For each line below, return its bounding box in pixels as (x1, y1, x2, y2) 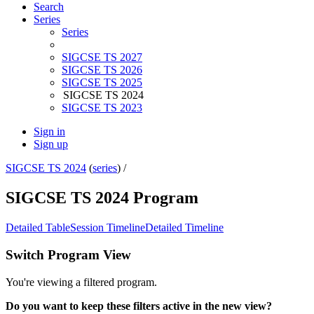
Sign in (34, 125, 65, 138)
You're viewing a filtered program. (6, 275, 157, 288)
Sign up (34, 138, 68, 151)
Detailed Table (6, 221, 70, 234)
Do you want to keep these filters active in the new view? (6, 299, 272, 312)
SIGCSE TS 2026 (62, 64, 142, 76)
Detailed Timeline (145, 221, 224, 234)
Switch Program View (6, 247, 131, 262)
